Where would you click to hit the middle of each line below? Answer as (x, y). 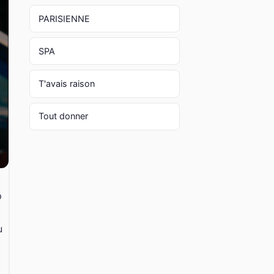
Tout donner (63, 116)
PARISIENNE (64, 18)
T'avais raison (66, 83)
